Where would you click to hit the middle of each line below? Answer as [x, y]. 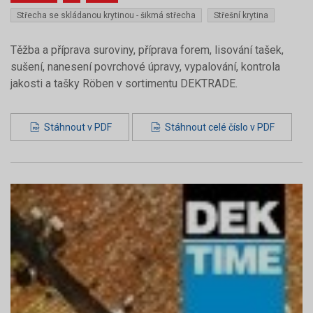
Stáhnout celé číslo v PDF [219, 127]
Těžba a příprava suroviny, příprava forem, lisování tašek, [147, 50]
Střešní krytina [241, 15]
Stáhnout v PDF [77, 127]
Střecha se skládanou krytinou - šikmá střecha [106, 15]
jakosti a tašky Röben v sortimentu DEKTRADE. [124, 83]
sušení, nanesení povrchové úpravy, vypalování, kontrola [145, 67]
